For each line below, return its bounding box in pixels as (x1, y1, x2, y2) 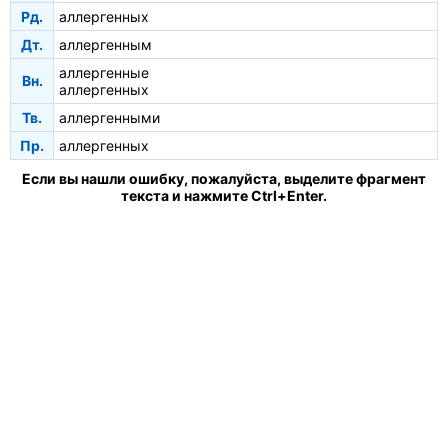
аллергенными (59, 108, 160, 126)
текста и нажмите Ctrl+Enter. (121, 186, 327, 204)
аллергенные (59, 63, 149, 81)
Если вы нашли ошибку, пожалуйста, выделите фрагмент (22, 169, 426, 187)
